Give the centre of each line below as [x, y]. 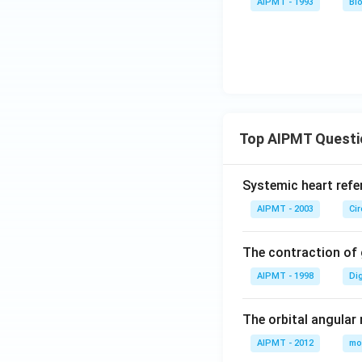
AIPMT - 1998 [285, 276]
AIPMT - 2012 [285, 343]
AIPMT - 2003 [285, 209]
